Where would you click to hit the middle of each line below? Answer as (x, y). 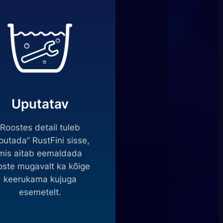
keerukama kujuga (40, 179)
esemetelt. (40, 192)
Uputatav (40, 104)
